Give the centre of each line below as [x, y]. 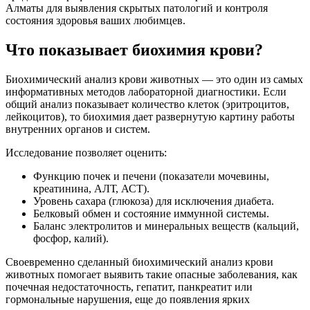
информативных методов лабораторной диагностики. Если [146, 92]
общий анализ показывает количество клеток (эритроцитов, [147, 104]
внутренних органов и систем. [78, 129]
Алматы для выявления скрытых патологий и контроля [137, 8]
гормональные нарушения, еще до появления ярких [128, 300]
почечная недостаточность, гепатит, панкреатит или [129, 287]
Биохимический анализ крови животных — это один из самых [154, 80]
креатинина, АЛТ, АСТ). [91, 189]
